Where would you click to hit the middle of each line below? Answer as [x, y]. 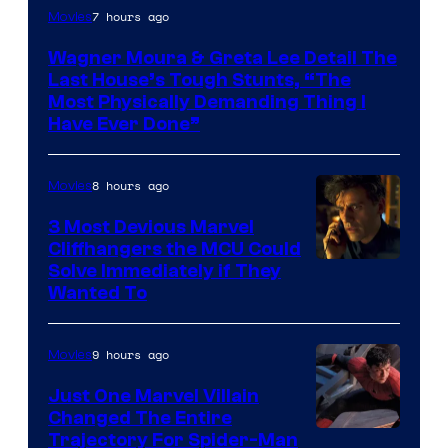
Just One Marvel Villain [153, 395]
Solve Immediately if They [164, 270]
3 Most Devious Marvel [151, 226]
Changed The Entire [140, 417]
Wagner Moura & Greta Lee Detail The [222, 57]
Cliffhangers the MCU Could [174, 248]
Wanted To [97, 292]
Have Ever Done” [124, 123]
